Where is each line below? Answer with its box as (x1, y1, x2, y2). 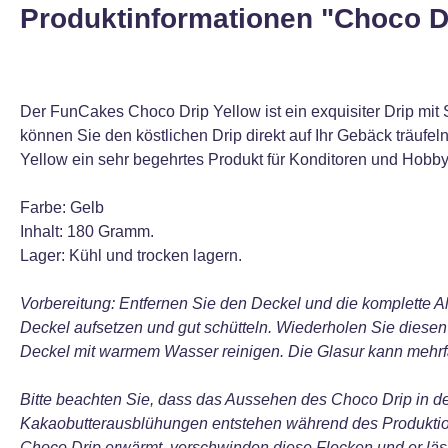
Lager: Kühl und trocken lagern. (20, 247, 242, 264)
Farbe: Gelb (20, 199, 104, 216)
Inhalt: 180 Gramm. (20, 223, 154, 240)
